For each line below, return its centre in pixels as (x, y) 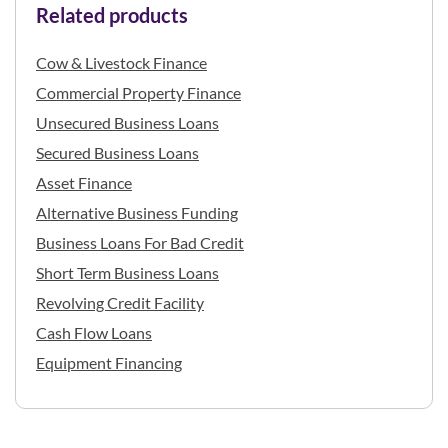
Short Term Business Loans (127, 272)
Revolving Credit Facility (120, 302)
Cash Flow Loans (94, 332)
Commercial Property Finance (138, 92)
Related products (112, 14)
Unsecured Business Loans (127, 122)
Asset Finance (84, 182)
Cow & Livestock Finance (121, 62)
